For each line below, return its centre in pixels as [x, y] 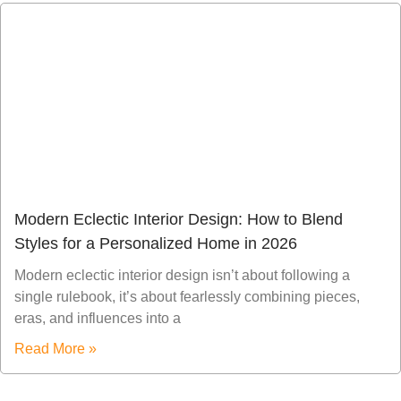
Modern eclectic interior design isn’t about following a [182, 276]
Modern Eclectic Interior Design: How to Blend [179, 220]
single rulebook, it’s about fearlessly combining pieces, [187, 297]
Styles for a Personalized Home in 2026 [156, 244]
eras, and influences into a [98, 319]
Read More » [55, 349]
